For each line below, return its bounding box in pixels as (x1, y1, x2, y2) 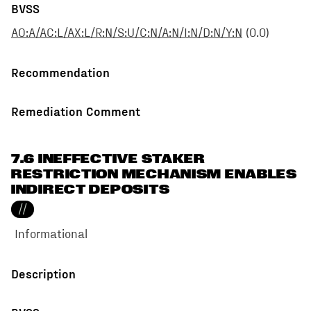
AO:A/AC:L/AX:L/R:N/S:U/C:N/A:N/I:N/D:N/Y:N (11, 27, 242, 40)
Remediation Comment (11, 103, 140, 119)
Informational (14, 228, 87, 242)
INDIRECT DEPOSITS (11, 181, 170, 198)
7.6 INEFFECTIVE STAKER (11, 151, 205, 167)
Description (11, 266, 76, 281)
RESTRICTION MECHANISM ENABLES (11, 166, 297, 183)
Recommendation (11, 65, 110, 80)
